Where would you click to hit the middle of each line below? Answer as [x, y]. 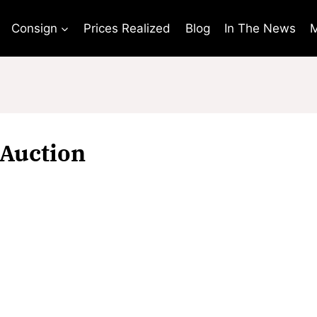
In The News [260, 28]
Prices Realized [127, 28]
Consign [34, 28]
